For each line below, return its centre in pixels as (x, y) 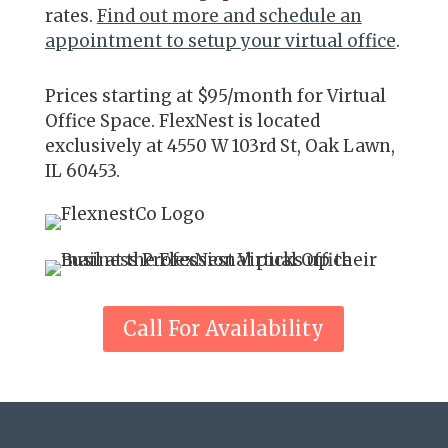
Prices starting (108, 95)
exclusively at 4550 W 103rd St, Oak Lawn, (219, 145)
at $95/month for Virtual (278, 95)
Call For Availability (224, 328)
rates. (70, 15)
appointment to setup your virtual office (220, 40)
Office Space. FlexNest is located (182, 120)
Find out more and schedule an (229, 15)
